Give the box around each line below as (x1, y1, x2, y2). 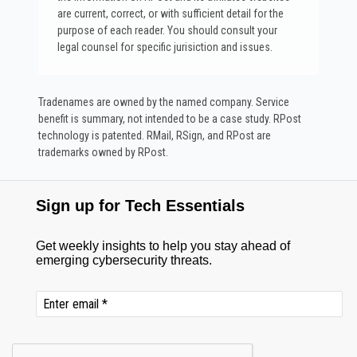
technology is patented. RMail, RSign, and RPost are (38, 128, 271, 142)
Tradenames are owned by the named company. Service (38, 95, 289, 108)
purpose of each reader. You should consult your (57, 23, 277, 37)
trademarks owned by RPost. (38, 145, 168, 159)
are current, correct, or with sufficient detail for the (57, 6, 284, 20)
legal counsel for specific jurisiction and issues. (57, 40, 273, 53)
